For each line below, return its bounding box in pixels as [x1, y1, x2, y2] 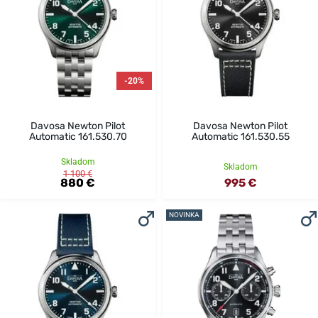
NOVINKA [169, 211, 199, 219]
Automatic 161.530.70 [28, 131, 127, 143]
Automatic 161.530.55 [191, 131, 290, 143]
